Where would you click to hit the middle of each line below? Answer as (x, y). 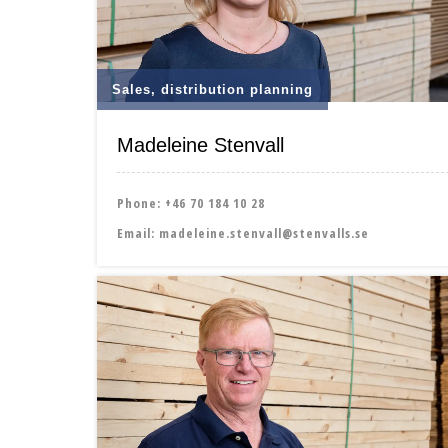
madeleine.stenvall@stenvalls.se (264, 232)
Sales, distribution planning (212, 89)
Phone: (141, 202)
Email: (138, 232)
